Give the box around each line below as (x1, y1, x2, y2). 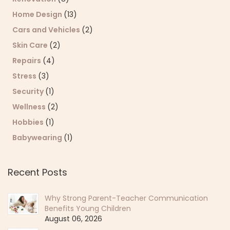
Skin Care (12, 40, 49, 50)
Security (12, 86, 45, 97)
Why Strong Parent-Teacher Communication (45, 193, 208, 203)
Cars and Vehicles (12, 24, 82, 35)
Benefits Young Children (45, 203, 131, 214)
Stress (12, 70, 38, 81)
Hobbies (12, 117, 45, 127)
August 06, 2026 (45, 213, 102, 224)
